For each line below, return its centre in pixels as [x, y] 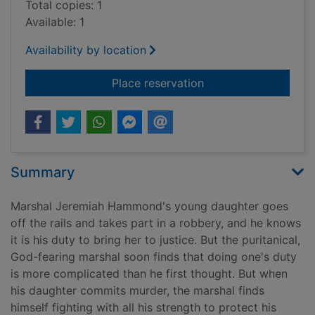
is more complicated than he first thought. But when [149, 274]
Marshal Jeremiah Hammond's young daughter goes [149, 206]
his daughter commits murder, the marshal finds [137, 291]
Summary [43, 173]
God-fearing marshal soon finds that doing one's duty [154, 257]
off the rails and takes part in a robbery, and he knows [156, 223]
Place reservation [157, 83]
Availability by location [86, 50]
